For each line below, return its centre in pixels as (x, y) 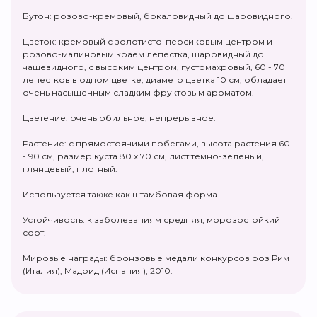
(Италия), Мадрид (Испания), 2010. (98, 271)
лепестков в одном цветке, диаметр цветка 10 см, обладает (155, 80)
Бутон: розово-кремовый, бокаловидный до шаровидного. (158, 16)
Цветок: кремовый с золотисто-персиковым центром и (148, 42)
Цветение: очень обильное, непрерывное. (119, 118)
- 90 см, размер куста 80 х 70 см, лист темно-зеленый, (143, 156)
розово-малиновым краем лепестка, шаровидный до (143, 54)
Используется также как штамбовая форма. (121, 195)
